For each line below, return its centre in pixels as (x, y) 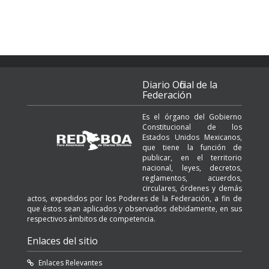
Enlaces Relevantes (70, 263)
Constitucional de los (192, 127)
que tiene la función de (192, 147)
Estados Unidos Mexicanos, (192, 137)
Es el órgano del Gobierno (192, 117)
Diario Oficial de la (180, 85)
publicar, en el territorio (192, 158)
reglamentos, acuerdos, (192, 178)
